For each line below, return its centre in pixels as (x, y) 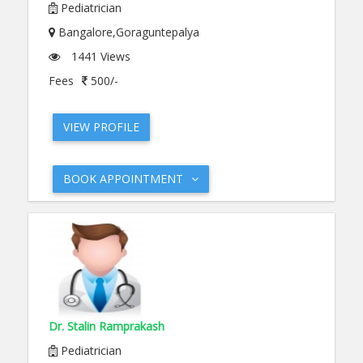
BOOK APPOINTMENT (123, 179)
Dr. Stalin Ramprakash (107, 326)
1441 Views (99, 56)
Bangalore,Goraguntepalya (127, 32)
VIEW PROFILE (101, 127)
